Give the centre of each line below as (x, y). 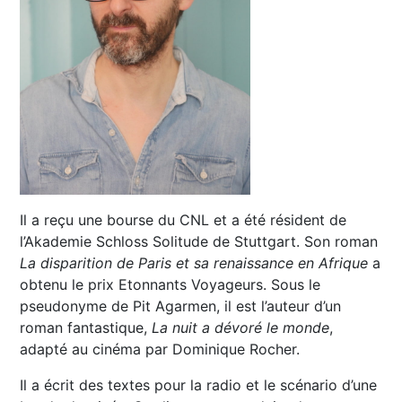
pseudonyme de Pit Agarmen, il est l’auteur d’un (181, 306)
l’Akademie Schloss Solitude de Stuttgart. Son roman (199, 242)
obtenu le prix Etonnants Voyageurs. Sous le (170, 285)
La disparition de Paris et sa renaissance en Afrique (194, 263)
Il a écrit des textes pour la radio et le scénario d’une (199, 385)
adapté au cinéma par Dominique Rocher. (160, 350)
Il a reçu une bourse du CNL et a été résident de (184, 220)
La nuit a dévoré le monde (241, 328)
